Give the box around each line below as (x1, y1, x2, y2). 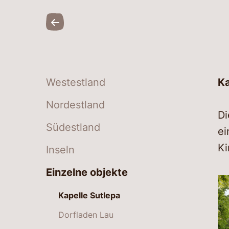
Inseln (46, 143, 75, 156)
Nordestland (46, 98, 105, 111)
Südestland (46, 121, 100, 133)
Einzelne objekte (46, 166, 128, 178)
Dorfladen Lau (58, 209, 113, 220)
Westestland (46, 76, 105, 88)
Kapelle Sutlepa (58, 190, 120, 200)
